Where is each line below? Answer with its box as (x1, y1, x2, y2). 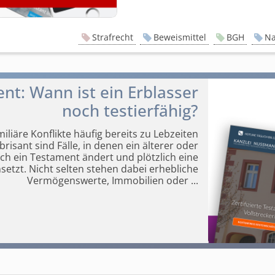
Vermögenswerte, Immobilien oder (27, 173, 189, 187)
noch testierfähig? (62, 100, 199, 122)
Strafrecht (91, 31, 133, 44)
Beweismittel (153, 31, 206, 44)
